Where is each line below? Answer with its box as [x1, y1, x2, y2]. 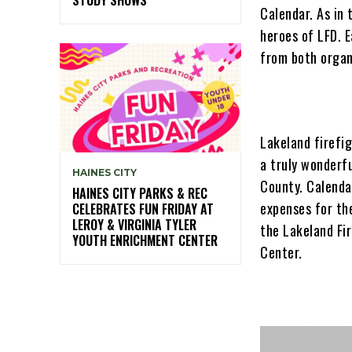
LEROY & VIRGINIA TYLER [72, 214, 196, 234]
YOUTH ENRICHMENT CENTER [72, 230, 218, 250]
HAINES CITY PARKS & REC [72, 183, 207, 203]
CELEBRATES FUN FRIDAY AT [72, 199, 214, 218]
